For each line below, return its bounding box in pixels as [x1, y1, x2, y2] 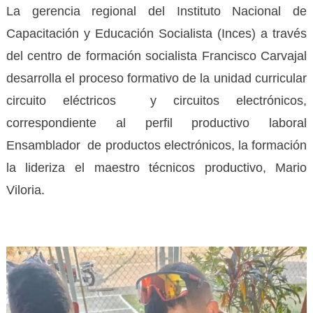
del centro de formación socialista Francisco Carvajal [6, 48, 307, 63]
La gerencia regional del [6, 3, 165, 18]
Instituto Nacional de [176, 3, 307, 18]
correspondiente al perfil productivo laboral [6, 115, 307, 130]
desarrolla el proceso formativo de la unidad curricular [6, 71, 307, 85]
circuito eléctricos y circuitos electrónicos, [6, 93, 307, 108]
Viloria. [6, 182, 45, 197]
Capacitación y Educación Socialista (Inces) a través [6, 26, 307, 41]
